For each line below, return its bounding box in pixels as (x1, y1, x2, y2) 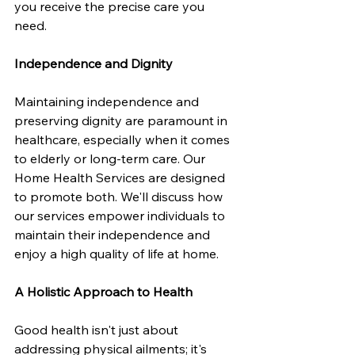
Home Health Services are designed (14, 169, 228, 185)
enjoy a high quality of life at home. (14, 245, 219, 261)
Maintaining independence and (14, 93, 202, 109)
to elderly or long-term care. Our (14, 150, 208, 166)
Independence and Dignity (14, 55, 173, 71)
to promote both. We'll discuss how (14, 188, 226, 204)
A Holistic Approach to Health (14, 283, 193, 300)
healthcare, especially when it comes (14, 131, 233, 147)
